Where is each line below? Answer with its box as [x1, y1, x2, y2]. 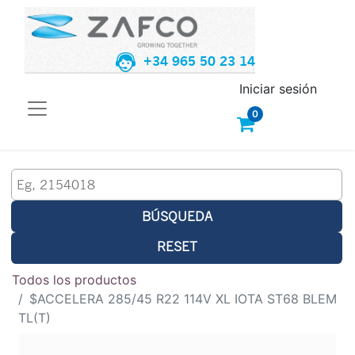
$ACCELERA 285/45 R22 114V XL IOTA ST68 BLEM [29, 290, 337, 307]
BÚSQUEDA [141, 207, 212, 224]
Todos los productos [12, 271, 136, 288]
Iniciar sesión [239, 80, 317, 97]
